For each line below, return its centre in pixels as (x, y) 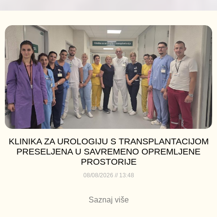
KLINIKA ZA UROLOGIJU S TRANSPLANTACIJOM (108, 142)
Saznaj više (108, 200)
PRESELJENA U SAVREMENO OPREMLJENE (108, 152)
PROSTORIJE (108, 162)
